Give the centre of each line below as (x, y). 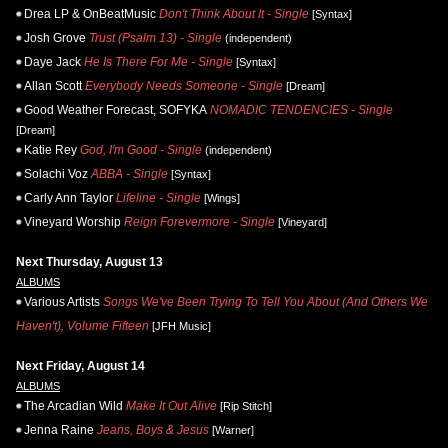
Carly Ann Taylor (68, 197)
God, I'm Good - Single (141, 149)
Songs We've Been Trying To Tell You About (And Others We (265, 301)
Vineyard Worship (72, 221)
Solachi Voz (56, 173)
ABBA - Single (129, 173)
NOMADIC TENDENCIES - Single (301, 109)
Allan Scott (53, 85)
